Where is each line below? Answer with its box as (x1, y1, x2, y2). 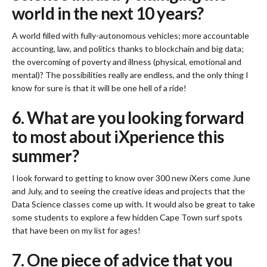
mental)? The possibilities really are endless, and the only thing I (12, 69, 249, 80)
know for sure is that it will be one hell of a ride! (12, 82, 187, 93)
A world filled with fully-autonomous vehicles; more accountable (12, 30, 249, 41)
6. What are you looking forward (12, 107, 244, 128)
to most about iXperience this (12, 126, 224, 147)
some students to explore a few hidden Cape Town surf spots (12, 212, 243, 223)
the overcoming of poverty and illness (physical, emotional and (12, 56, 241, 67)
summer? (12, 145, 79, 166)
